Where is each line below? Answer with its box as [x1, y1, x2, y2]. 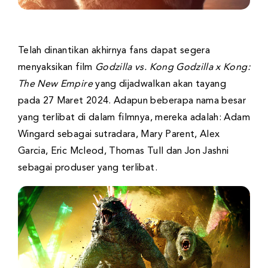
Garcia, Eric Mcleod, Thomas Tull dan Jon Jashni [18, 147, 229, 157]
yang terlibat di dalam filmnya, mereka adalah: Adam [18, 113, 250, 123]
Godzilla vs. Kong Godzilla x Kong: [95, 63, 250, 73]
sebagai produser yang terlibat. [18, 163, 157, 173]
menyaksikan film [18, 63, 95, 73]
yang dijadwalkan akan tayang [92, 80, 227, 90]
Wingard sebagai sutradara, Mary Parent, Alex [18, 130, 220, 140]
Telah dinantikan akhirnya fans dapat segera [18, 46, 211, 56]
